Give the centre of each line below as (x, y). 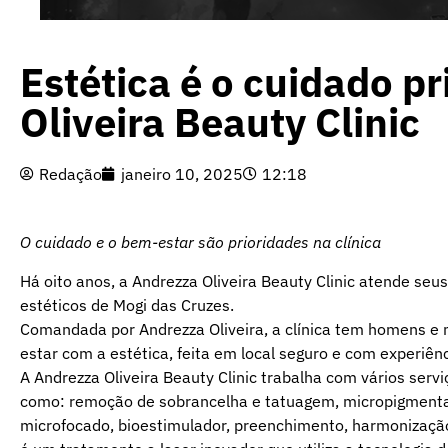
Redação (70, 174)
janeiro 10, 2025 (182, 174)
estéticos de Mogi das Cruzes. (127, 304)
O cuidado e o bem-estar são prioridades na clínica (200, 242)
